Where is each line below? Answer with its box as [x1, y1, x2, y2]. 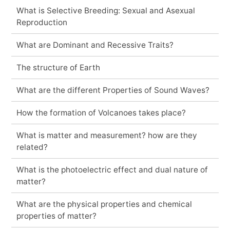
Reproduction [16, 17, 67, 27]
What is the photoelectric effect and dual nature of [16, 164, 208, 175]
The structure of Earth [16, 62, 100, 72]
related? [16, 142, 48, 152]
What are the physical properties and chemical [16, 199, 192, 209]
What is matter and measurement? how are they [16, 130, 197, 140]
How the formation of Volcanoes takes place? [16, 107, 186, 118]
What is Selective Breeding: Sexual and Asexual [16, 5, 195, 15]
